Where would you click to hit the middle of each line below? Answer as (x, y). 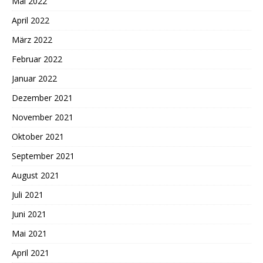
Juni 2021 (29, 214)
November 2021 (43, 117)
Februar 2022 (37, 59)
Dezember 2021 (42, 97)
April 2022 (31, 20)
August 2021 (36, 175)
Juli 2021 (28, 194)
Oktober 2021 (38, 136)
